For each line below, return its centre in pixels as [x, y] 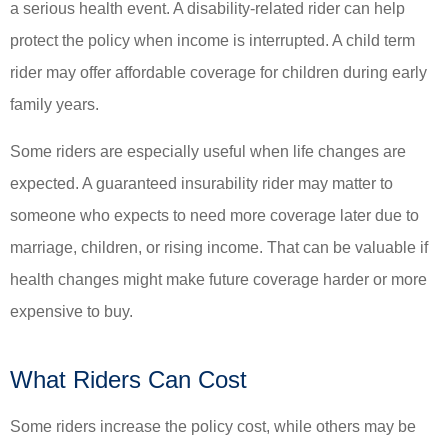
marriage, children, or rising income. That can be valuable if [219, 247]
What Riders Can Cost [128, 379]
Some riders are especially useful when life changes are [208, 151]
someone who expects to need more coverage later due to [214, 215]
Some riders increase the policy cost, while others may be [213, 426]
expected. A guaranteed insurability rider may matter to [201, 183]
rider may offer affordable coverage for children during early [218, 73]
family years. [54, 105]
